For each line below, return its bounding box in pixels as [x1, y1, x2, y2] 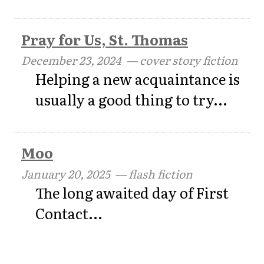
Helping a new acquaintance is [35, 68, 240, 90]
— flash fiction [110, 165, 193, 183]
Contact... [35, 203, 103, 224]
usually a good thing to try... [35, 89, 227, 110]
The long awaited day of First [35, 182, 229, 203]
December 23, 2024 [21, 51, 121, 69]
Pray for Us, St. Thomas [21, 28, 188, 49]
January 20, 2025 [21, 165, 110, 183]
